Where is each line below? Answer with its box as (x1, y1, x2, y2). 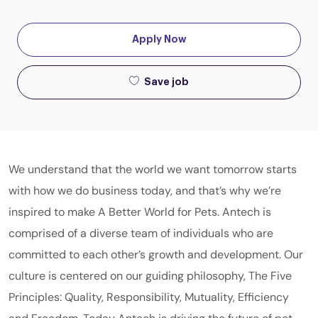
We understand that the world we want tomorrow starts (9, 161, 297, 177)
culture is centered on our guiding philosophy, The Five (9, 268, 292, 283)
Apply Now (131, 34, 187, 45)
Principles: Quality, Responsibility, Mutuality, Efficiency (9, 289, 289, 305)
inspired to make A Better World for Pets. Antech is (9, 204, 271, 219)
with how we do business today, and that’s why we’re (9, 182, 281, 198)
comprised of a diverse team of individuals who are (9, 225, 273, 241)
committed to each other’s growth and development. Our (9, 246, 303, 262)
